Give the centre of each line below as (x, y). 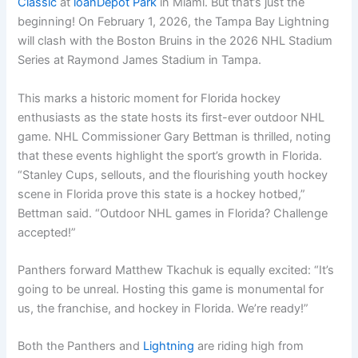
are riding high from (249, 346)
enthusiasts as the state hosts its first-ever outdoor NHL (171, 117)
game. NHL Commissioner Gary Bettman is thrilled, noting (175, 136)
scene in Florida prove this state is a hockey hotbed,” (162, 194)
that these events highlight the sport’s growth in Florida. (170, 155)
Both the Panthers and (81, 346)
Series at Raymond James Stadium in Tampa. (140, 60)
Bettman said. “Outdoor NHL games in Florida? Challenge (173, 213)
